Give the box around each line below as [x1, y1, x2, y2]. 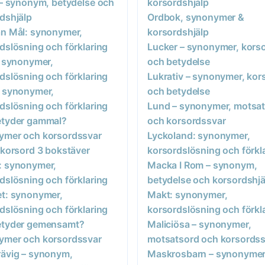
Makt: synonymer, [147, 188, 228, 201]
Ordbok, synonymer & [147, 11, 244, 23]
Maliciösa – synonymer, [147, 218, 251, 230]
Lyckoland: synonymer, [147, 129, 250, 141]
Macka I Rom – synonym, [147, 159, 257, 171]
